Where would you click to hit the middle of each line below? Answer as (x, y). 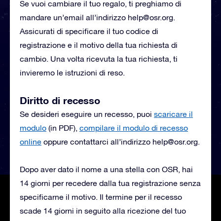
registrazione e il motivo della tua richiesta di (99, 45)
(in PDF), (63, 128)
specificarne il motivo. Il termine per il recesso (101, 197)
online (31, 142)
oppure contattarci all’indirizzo (97, 142)
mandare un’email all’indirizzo (74, 17)
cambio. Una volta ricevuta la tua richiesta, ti (99, 59)
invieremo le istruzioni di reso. (72, 73)
